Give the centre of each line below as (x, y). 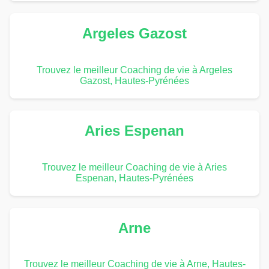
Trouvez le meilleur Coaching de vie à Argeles (134, 70)
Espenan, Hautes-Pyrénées (134, 178)
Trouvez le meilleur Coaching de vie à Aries (134, 167)
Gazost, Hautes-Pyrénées (134, 80)
